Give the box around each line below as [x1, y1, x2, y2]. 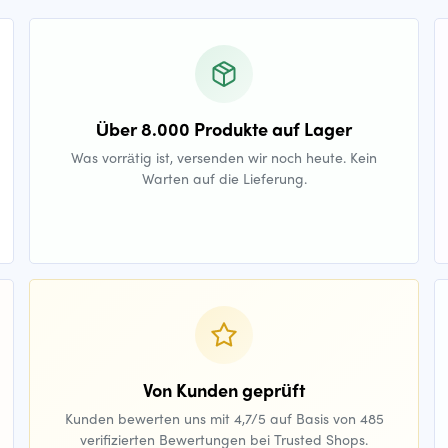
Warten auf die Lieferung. [141, 168, 307, 188]
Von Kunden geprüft [143, 377, 305, 402]
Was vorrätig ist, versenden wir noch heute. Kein [71, 147, 377, 167]
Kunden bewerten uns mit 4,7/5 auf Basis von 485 [64, 408, 384, 428]
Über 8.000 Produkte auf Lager [96, 116, 352, 141]
